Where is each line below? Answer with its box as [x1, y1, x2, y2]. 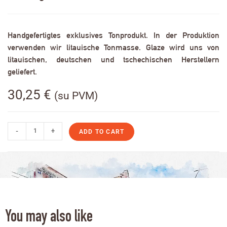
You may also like [5, 209, 93, 226]
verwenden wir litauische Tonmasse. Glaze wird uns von [8, 42, 219, 52]
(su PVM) [54, 89, 98, 102]
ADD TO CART [79, 128, 125, 135]
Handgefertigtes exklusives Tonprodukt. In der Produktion [8, 30, 219, 40]
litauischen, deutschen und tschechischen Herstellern [8, 54, 219, 64]
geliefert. [8, 66, 37, 77]
